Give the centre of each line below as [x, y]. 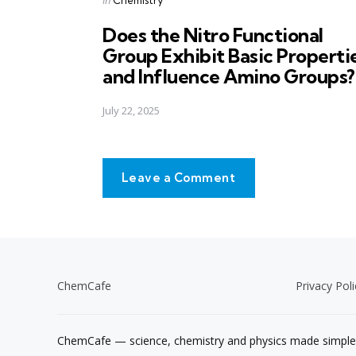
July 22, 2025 [131, 111]
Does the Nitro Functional [213, 35]
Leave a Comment [179, 178]
